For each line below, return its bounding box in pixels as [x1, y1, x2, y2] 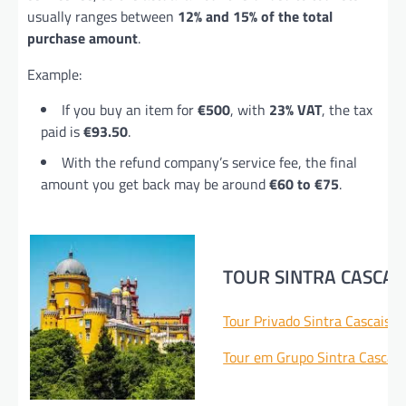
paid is [41, 121, 83, 143]
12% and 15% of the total [178, 5, 333, 28]
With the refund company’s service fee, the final [62, 151, 357, 174]
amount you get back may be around [41, 173, 269, 196]
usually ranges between [27, 5, 178, 28]
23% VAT [269, 99, 322, 121]
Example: [27, 63, 82, 86]
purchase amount [27, 27, 138, 50]
